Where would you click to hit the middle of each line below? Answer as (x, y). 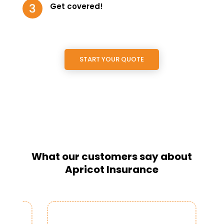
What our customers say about (112, 156)
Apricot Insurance (112, 169)
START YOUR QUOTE (112, 59)
